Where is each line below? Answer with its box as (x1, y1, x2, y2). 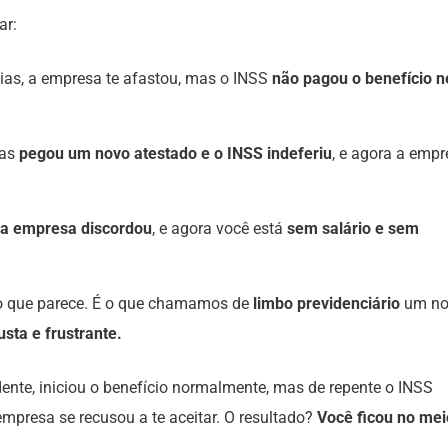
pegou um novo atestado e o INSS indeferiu (19, 144, 332, 163)
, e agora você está (152, 219, 287, 238)
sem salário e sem (287, 219, 419, 238)
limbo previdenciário (253, 294, 400, 313)
